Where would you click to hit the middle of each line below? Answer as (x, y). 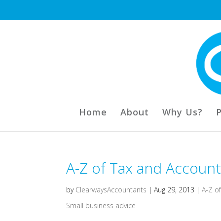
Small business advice (101, 205)
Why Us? (182, 112)
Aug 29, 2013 (174, 190)
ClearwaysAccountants (111, 190)
